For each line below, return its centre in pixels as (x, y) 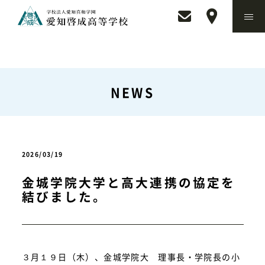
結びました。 (64, 196)
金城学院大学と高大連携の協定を (129, 182)
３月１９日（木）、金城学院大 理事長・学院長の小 (131, 257)
